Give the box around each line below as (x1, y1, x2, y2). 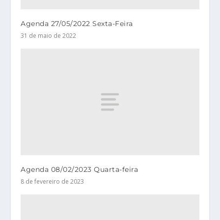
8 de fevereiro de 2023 (21, 177, 84, 186)
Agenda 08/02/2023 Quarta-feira (21, 165, 138, 174)
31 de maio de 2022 (21, 31, 77, 40)
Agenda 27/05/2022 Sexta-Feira (21, 19, 133, 28)
